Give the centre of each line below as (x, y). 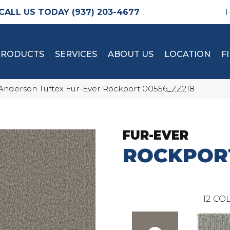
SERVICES (76, 54)
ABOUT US (131, 54)
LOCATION (187, 54)
